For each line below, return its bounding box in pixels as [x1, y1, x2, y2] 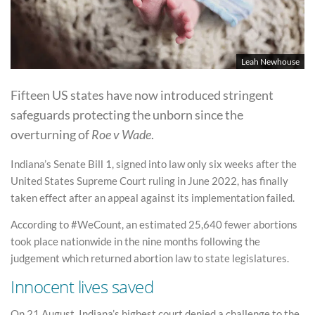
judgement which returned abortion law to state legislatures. [11, 251, 289, 264]
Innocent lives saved [11, 275, 154, 298]
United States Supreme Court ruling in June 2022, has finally [11, 174, 288, 187]
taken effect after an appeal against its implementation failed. [11, 191, 295, 204]
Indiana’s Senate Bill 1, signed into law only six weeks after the [11, 157, 297, 170]
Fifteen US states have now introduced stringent [11, 86, 274, 103]
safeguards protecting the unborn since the [11, 106, 243, 122]
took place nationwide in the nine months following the [11, 234, 260, 247]
